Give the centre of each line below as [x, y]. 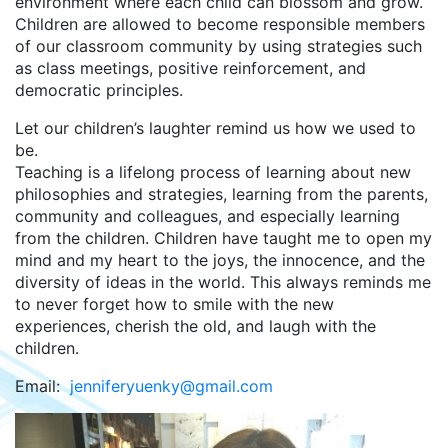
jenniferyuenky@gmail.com [171, 385]
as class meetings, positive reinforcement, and [190, 67]
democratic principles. [99, 89]
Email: [42, 385]
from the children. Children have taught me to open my [223, 237]
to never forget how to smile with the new [174, 303]
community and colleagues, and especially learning [207, 215]
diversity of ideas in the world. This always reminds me [223, 281]
